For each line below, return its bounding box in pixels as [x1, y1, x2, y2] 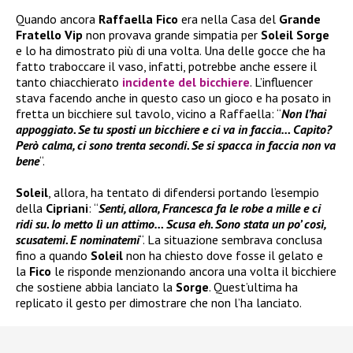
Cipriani [46, 200, 88, 217]
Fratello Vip [16, 27, 83, 43]
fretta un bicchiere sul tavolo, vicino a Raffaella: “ [16, 106, 281, 122]
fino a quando [16, 247, 91, 264]
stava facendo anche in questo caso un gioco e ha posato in [16, 90, 331, 106]
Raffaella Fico [98, 11, 178, 28]
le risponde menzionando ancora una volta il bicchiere [51, 263, 336, 280]
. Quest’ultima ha [209, 279, 298, 295]
